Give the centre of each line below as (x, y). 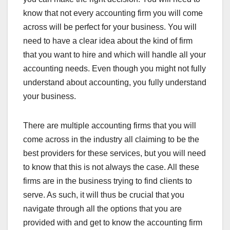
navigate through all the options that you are (102, 208)
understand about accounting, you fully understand (115, 82)
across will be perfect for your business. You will (110, 27)
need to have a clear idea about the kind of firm (108, 41)
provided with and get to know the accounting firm (113, 222)
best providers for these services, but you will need (114, 153)
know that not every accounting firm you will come (113, 13)
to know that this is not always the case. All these (111, 167)
